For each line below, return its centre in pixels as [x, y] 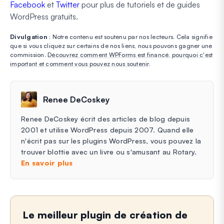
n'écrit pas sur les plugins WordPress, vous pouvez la [111, 140]
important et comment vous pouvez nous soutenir [79, 63]
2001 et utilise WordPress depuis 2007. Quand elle [107, 129]
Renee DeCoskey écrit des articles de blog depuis [105, 118]
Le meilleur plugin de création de [105, 214]
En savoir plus [47, 162]
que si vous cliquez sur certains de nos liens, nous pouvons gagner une [111, 45]
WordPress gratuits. [44, 16]
